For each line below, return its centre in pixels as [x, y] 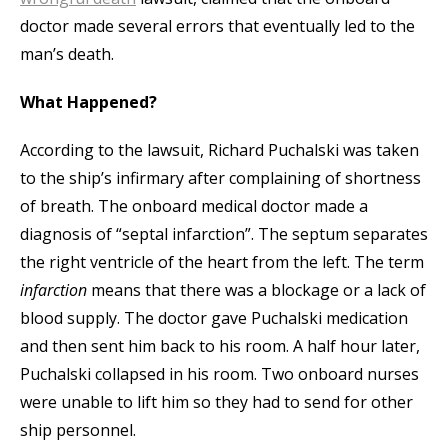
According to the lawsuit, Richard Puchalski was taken [219, 150]
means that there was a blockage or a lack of [258, 290]
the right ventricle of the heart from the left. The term [222, 262]
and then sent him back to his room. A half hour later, [220, 346]
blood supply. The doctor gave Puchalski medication [214, 318]
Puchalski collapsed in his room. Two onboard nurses [219, 374]
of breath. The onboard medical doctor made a [194, 206]
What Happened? [88, 102]
